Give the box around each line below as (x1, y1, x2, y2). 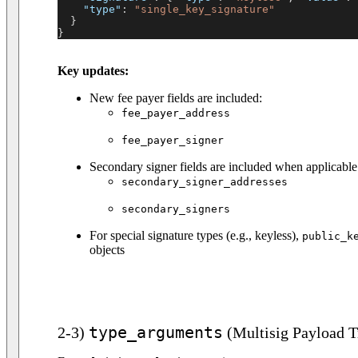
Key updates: (58, 64, 129, 78)
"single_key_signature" (134, 3, 275, 16)
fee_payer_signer (121, 134, 224, 147)
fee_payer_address (121, 107, 230, 120)
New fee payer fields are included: (89, 91, 262, 105)
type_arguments (89, 323, 223, 343)
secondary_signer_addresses (121, 176, 288, 189)
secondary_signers (121, 203, 230, 216)
